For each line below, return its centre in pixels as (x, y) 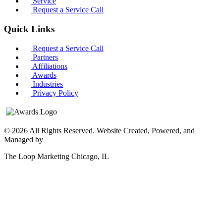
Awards (44, 75)
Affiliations (49, 66)
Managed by (24, 139)
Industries (47, 84)
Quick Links (29, 29)
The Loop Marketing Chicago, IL (56, 156)
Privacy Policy (55, 93)
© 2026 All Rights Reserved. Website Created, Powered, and (99, 130)
